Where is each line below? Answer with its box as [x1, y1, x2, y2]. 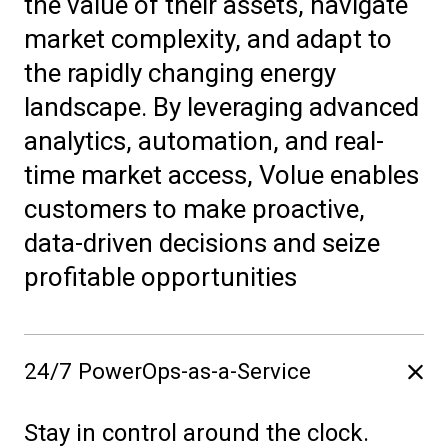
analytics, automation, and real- [24, 126, 384, 156]
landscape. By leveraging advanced [24, 92, 419, 122]
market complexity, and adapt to [24, 24, 392, 54]
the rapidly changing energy [24, 58, 336, 88]
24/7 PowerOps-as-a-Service [24, 358, 311, 384]
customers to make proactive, [24, 194, 365, 224]
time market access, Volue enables [24, 160, 419, 190]
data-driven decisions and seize [24, 228, 380, 258]
